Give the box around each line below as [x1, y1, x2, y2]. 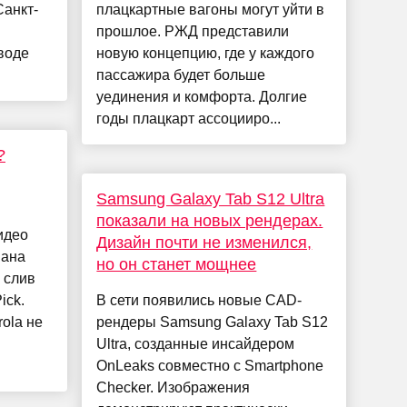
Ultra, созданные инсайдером [96, 336, 295, 352]
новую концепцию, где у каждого [96, 45, 315, 62]
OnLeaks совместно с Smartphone [96, 358, 324, 374]
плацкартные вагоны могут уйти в [96, 2, 325, 18]
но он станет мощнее [96, 255, 257, 274]
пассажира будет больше [96, 67, 266, 84]
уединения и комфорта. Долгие [96, 89, 308, 105]
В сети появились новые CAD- [96, 293, 303, 309]
